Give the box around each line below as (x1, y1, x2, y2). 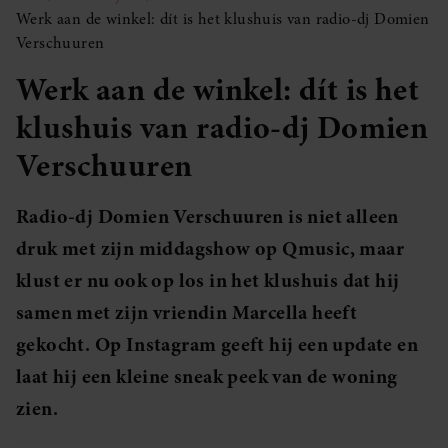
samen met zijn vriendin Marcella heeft (16, 299, 358, 326)
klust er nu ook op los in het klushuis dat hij (16, 267, 400, 294)
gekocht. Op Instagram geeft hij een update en (16, 331, 418, 358)
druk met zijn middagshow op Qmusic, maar (16, 235, 404, 262)
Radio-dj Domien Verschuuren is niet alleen (16, 203, 399, 230)
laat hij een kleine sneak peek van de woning (16, 363, 398, 390)
